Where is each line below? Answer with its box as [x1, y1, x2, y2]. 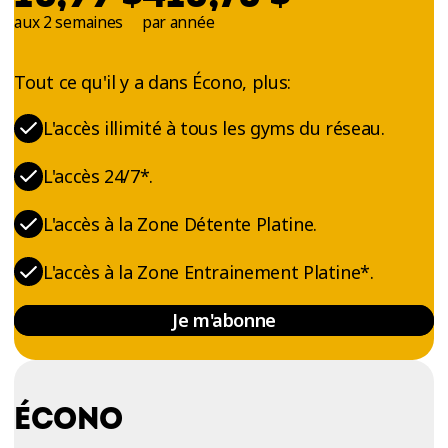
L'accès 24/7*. [43, 164, 153, 189]
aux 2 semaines [14, 10, 123, 33]
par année [142, 10, 215, 33]
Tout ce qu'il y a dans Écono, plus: [14, 69, 291, 94]
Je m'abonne [171, 308, 276, 333]
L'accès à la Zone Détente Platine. [43, 212, 317, 236]
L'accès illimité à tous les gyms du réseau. [43, 116, 385, 141]
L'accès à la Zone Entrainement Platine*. [43, 259, 374, 284]
